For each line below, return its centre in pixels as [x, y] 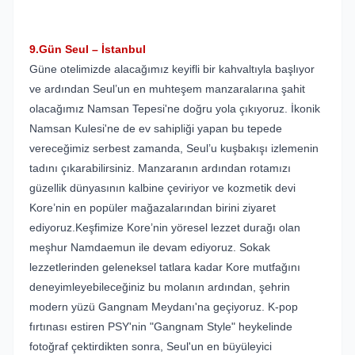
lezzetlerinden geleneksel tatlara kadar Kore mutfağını [165, 267]
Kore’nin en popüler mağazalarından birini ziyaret [153, 208]
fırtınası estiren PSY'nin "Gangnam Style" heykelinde [161, 326]
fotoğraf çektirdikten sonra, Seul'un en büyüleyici [151, 346]
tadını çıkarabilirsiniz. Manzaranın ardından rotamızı [160, 168]
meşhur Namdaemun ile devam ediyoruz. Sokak [150, 247]
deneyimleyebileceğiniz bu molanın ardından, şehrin [160, 287]
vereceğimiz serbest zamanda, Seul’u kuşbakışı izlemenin [174, 148]
